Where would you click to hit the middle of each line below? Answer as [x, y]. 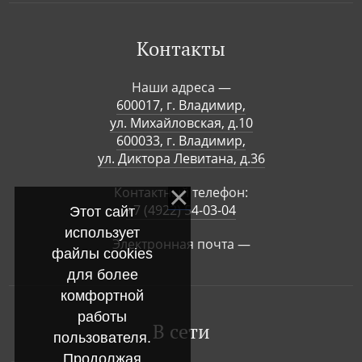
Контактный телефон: [181, 192]
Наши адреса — [181, 87]
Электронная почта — [181, 244]
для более [102, 274]
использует [103, 232]
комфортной [103, 295]
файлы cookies [103, 253]
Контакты [181, 48]
